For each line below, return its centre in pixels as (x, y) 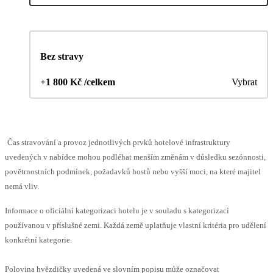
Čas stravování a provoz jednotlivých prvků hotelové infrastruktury (119, 143)
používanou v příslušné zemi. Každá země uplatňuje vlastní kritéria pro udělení (136, 225)
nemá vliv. (22, 186)
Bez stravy (62, 57)
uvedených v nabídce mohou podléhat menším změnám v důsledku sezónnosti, (135, 157)
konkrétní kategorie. (38, 240)
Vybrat (244, 82)
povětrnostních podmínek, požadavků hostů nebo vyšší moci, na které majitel (133, 172)
